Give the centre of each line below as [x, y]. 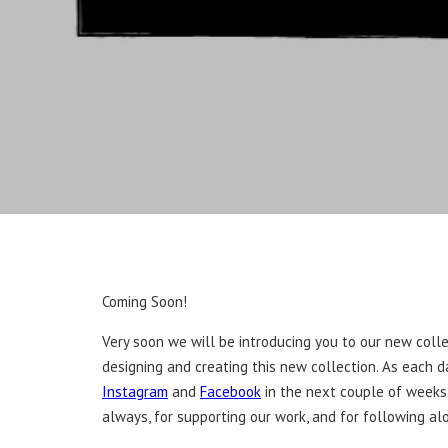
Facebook [230, 391]
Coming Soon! [144, 301]
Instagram [135, 391]
